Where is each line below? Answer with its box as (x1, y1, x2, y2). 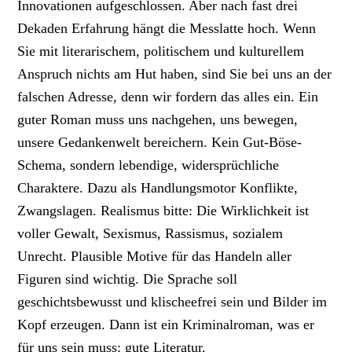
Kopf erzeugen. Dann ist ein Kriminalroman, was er (17, 317, 315, 333)
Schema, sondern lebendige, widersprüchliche (17, 157, 280, 174)
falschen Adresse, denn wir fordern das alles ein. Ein (17, 89, 319, 105)
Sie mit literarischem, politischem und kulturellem (17, 43, 305, 60)
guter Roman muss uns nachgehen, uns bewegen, (17, 112, 299, 128)
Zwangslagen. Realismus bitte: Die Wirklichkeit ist (17, 203, 310, 219)
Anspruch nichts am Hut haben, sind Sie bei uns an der (17, 66, 332, 82)
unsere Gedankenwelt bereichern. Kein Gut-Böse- (17, 134, 302, 151)
